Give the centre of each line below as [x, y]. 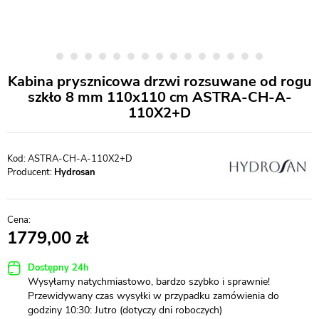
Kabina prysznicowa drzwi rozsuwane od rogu [159, 82]
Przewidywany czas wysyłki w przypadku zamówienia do [153, 296]
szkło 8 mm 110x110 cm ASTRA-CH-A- [159, 97]
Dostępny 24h [58, 267]
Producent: [31, 172]
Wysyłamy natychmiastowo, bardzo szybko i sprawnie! [149, 282]
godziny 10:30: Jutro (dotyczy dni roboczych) [125, 310]
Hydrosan [75, 172]
